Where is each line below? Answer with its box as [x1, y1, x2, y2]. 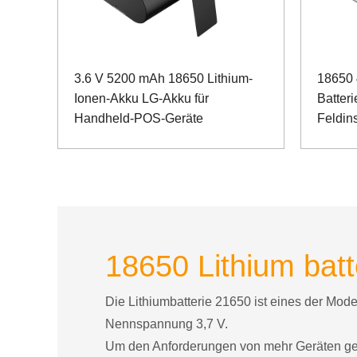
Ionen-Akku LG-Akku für [74, 92, 209, 106]
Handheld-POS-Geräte [74, 112, 203, 126]
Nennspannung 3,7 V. [105, 317, 228, 331]
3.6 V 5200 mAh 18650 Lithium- [74, 72, 253, 86]
